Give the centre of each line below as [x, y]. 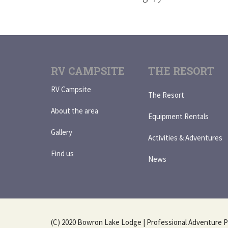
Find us [62, 153]
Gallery [62, 132]
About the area [75, 110]
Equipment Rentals [178, 116]
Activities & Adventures [185, 137]
